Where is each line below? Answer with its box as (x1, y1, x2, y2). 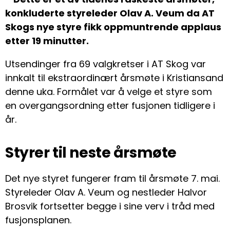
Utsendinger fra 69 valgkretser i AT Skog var (5, 57, 206, 71)
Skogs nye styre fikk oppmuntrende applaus (5, 21, 221, 34)
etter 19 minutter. (5, 34, 89, 48)
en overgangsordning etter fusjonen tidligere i (5, 99, 215, 112)
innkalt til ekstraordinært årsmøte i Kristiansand (5, 71, 223, 85)
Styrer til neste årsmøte (5, 143, 177, 163)
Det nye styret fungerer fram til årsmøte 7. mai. (5, 172, 220, 185)
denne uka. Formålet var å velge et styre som (5, 85, 212, 99)
